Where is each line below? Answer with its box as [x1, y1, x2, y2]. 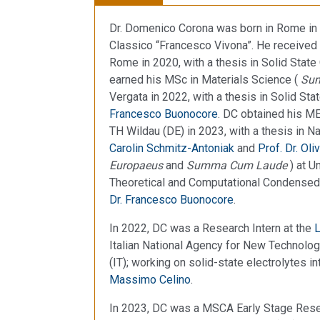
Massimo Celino [109, 272, 191, 286]
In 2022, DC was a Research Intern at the [109, 221, 314, 235]
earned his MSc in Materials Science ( [109, 72, 301, 86]
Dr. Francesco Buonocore [109, 192, 234, 206]
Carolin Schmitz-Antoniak [109, 141, 234, 155]
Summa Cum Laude [186, 158, 290, 172]
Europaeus [109, 158, 163, 172]
